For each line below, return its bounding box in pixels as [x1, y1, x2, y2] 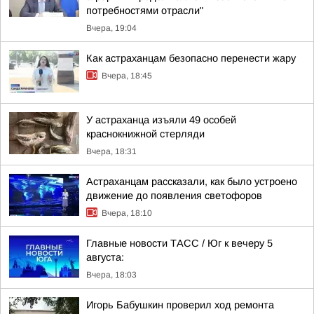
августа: [86, 252, 124, 263]
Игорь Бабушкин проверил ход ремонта [86, 299, 274, 310]
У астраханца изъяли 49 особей [86, 114, 236, 125]
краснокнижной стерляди [86, 128, 205, 139]
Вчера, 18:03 [86, 270, 137, 280]
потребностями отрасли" [86, 5, 203, 16]
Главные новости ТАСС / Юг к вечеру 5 [86, 238, 273, 249]
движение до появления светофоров [86, 190, 262, 201]
